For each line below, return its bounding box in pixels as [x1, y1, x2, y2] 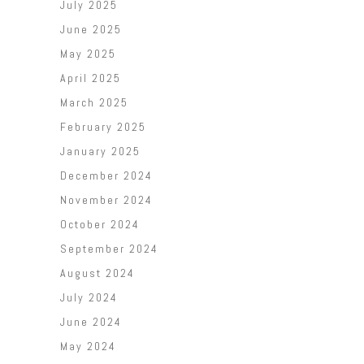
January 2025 [60, 144, 141, 159]
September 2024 [60, 241, 158, 257]
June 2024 [60, 314, 122, 330]
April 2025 [60, 71, 121, 86]
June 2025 [60, 22, 122, 37]
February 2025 [60, 119, 146, 135]
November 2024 [60, 193, 153, 208]
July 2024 [60, 290, 118, 305]
